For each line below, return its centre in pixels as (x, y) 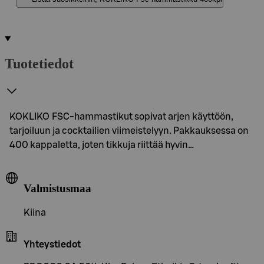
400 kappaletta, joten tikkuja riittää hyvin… (102, 145)
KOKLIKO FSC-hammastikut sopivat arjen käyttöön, (121, 116)
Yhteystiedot (52, 245)
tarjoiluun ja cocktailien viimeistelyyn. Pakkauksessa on (129, 131)
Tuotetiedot (39, 63)
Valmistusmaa (57, 188)
